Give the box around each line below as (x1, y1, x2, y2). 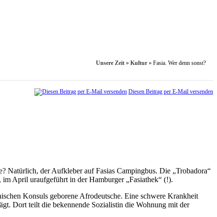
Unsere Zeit (96, 60, 124, 67)
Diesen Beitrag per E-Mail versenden (128, 88, 213, 95)
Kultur (130, 60, 147, 67)
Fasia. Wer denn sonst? (153, 60, 206, 67)
